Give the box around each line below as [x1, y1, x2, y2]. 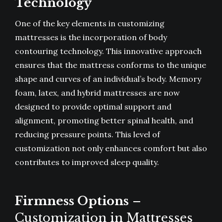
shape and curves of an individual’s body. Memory [15, 74, 201, 84]
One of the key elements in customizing [15, 18, 165, 29]
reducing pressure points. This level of [15, 129, 160, 140]
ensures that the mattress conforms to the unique [15, 60, 206, 70]
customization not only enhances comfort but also [15, 143, 207, 154]
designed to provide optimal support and [15, 102, 171, 112]
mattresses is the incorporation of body [15, 32, 167, 43]
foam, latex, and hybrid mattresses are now [15, 88, 180, 98]
